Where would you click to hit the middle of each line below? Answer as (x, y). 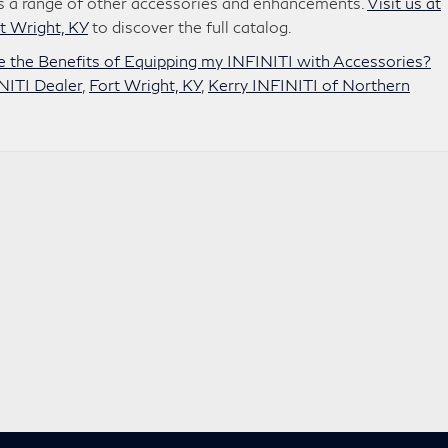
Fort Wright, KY (145, 84)
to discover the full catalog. (190, 26)
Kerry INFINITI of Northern (309, 84)
